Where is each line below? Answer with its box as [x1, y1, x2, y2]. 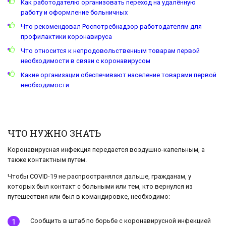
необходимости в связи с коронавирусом [20, 57, 150, 65]
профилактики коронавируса [20, 33, 112, 41]
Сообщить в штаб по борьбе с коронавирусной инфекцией [30, 217, 211, 225]
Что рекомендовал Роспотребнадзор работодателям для [20, 23, 202, 31]
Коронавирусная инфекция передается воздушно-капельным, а [8, 146, 205, 154]
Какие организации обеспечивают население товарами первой [20, 71, 216, 79]
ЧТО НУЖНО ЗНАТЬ [8, 127, 101, 140]
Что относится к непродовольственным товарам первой [20, 47, 200, 55]
